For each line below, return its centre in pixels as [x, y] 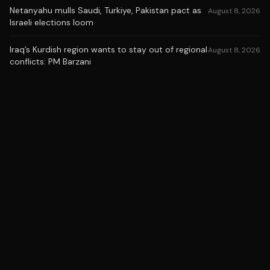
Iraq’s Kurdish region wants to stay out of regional [108, 49]
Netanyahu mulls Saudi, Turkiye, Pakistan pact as [105, 10]
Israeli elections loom [52, 22]
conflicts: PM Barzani [50, 61]
